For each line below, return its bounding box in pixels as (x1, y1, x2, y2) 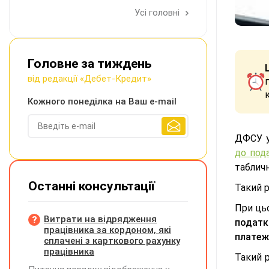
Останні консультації (28, 179, 155, 193)
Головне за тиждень (28, 56, 151, 71)
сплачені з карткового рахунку (44, 235, 180, 246)
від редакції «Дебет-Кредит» (28, 73, 151, 84)
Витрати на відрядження (44, 214, 157, 225)
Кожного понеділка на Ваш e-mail (28, 96, 177, 107)
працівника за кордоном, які (44, 225, 171, 235)
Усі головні (134, 7, 182, 18)
